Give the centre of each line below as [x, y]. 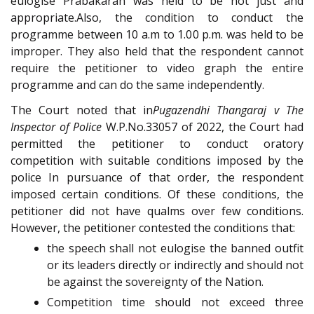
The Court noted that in [82, 110]
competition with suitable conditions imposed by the [157, 161]
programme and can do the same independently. [137, 84]
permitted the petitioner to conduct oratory [157, 144]
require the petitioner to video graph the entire [157, 68]
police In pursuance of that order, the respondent [157, 178]
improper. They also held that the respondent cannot [157, 51]
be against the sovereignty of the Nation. [155, 282]
